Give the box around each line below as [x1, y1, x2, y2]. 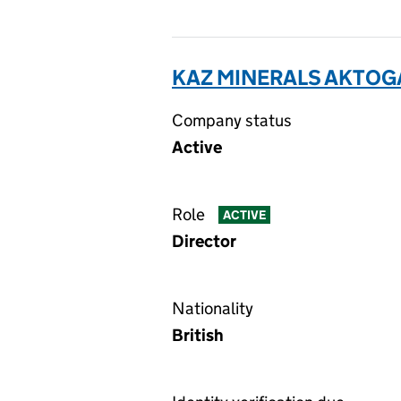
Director [172, 231, 236, 252]
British [172, 325, 224, 346]
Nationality [172, 298, 253, 319]
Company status [172, 110, 292, 131]
